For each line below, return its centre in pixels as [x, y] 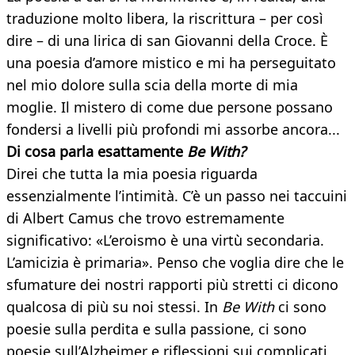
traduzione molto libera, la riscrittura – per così [165, 19]
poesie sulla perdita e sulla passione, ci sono [157, 329]
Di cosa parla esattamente [95, 152]
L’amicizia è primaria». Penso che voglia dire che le [175, 263]
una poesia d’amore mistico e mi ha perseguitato [171, 63]
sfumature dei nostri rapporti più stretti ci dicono [172, 285]
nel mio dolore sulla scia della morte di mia [152, 85]
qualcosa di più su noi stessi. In [114, 307]
